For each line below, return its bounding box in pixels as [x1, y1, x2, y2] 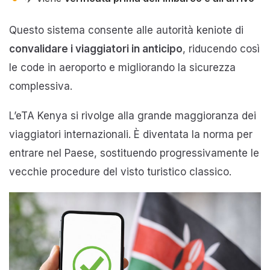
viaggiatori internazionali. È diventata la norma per [9, 128, 253, 140]
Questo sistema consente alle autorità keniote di [9, 24, 243, 36]
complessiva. [9, 80, 72, 92]
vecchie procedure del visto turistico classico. [9, 165, 231, 178]
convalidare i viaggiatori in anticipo [9, 42, 183, 55]
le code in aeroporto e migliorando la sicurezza [9, 61, 236, 74]
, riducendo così [183, 42, 260, 55]
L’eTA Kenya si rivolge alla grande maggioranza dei [9, 109, 256, 122]
